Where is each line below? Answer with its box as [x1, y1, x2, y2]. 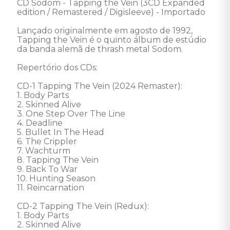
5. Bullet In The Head [17, 127, 104, 137]
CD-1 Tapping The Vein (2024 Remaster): [17, 81, 184, 91]
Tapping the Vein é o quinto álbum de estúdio [17, 35, 208, 45]
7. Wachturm [17, 146, 70, 156]
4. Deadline [17, 118, 63, 128]
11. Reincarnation [17, 183, 84, 193]
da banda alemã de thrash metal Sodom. [17, 44, 185, 54]
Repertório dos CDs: [17, 63, 100, 72]
